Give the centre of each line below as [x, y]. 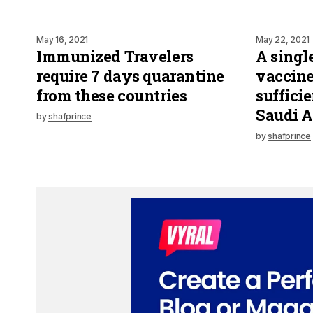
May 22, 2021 [283, 39]
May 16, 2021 [63, 39]
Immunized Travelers [115, 56]
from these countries [112, 95]
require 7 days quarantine [130, 75]
